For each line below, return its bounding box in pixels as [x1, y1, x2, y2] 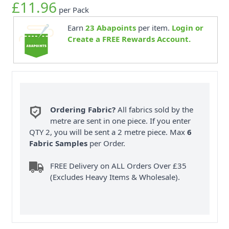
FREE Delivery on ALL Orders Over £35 [50, 160, 187, 171]
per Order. [87, 138, 126, 148]
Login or [171, 22, 203, 33]
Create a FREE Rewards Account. [67, 33, 191, 44]
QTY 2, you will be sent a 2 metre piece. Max [29, 126, 188, 137]
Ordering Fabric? [50, 104, 116, 114]
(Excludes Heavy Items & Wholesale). [50, 171, 180, 182]
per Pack [58, 4, 89, 15]
